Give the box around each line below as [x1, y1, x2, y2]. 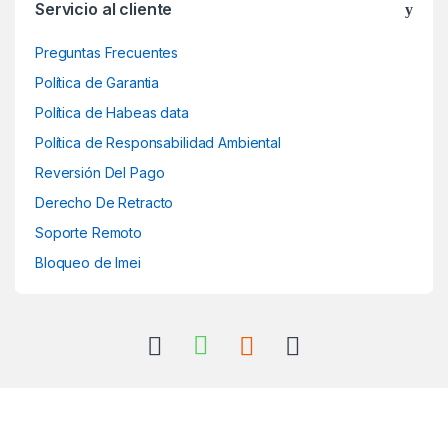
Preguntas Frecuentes [35, 43, 179, 61]
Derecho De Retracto [35, 193, 174, 211]
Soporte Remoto [35, 223, 143, 241]
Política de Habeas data [35, 103, 189, 121]
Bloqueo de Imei [35, 253, 141, 271]
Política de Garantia [35, 73, 160, 91]
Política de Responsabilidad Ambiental [35, 133, 281, 151]
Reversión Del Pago [35, 163, 165, 181]
